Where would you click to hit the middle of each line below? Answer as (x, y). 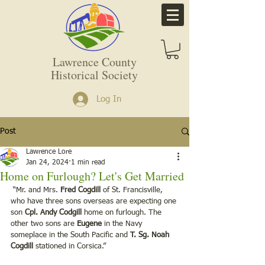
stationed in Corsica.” (70, 246)
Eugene (89, 224)
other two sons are (44, 224)
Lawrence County (94, 62)
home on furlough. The (124, 212)
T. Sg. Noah (151, 235)
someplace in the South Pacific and (70, 235)
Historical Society (94, 75)
